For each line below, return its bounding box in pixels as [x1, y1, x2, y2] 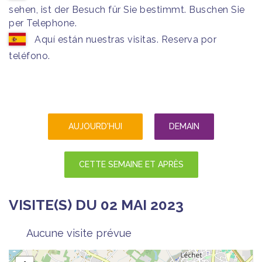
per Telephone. [9, 18, 77, 29]
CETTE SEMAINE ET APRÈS [78, 160, 184, 169]
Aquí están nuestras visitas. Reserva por [35, 34, 216, 45]
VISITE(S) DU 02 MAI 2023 [9, 196, 184, 213]
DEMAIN [169, 122, 199, 131]
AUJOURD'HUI [68, 122, 122, 131]
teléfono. [9, 50, 50, 61]
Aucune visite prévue [26, 227, 132, 239]
